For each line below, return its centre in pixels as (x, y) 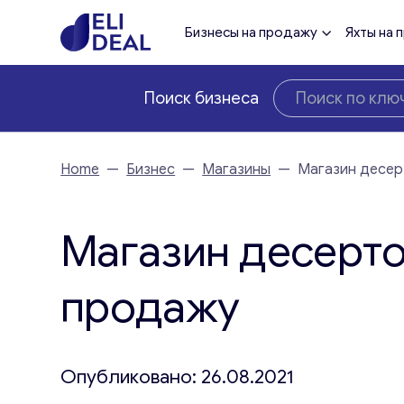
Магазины (237, 170)
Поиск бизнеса (202, 98)
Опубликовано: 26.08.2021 (178, 377)
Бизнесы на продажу (252, 32)
